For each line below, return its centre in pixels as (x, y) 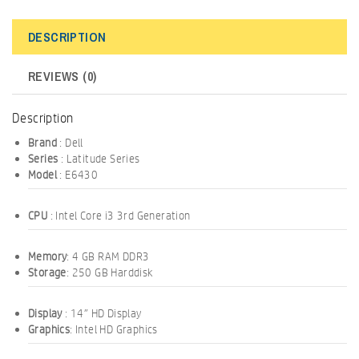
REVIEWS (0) (63, 76)
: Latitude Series (99, 158)
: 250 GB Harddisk (110, 272)
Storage (47, 272)
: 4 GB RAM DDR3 (108, 256)
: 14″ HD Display (102, 313)
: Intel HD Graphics (114, 329)
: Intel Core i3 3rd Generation (119, 215)
